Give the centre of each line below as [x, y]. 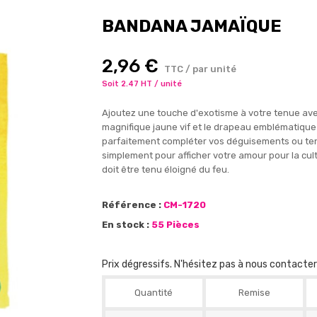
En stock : [125, 225]
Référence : [131, 205]
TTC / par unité [200, 69]
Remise [254, 293]
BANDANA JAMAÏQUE [191, 26]
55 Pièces [175, 225]
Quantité [154, 293]
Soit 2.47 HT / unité [142, 84]
